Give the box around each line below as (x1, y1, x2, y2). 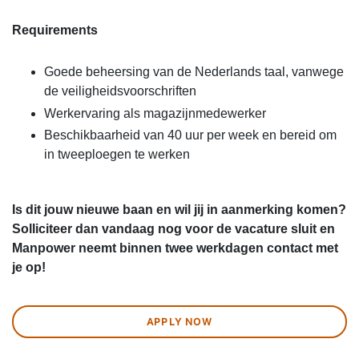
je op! (12, 260, 46, 275)
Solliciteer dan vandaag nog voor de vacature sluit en (12, 222, 335, 236)
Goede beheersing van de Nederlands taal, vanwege (44, 65, 344, 79)
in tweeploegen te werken (44, 147, 190, 162)
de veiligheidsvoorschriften (44, 84, 196, 99)
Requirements (12, 23, 98, 38)
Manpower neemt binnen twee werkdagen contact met (12, 241, 338, 256)
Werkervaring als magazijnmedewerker (44, 106, 266, 120)
